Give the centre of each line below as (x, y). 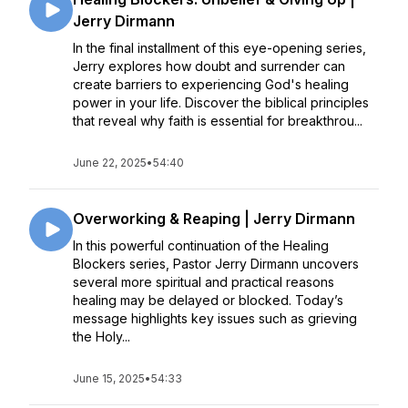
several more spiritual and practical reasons (204, 282)
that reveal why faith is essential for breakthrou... (218, 121)
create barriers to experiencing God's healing (211, 84)
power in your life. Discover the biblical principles (221, 102)
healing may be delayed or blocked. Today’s (208, 300)
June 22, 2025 (110, 163)
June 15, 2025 (109, 378)
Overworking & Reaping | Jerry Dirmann (214, 219)
